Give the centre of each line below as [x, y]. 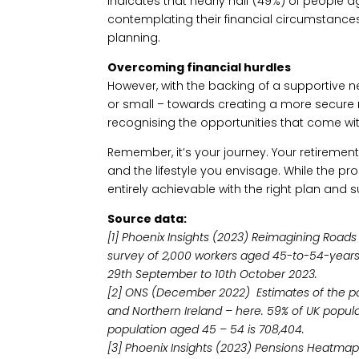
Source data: [147, 218]
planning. [134, 37]
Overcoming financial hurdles [200, 67]
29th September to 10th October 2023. [213, 274]
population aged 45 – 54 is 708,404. [206, 329]
